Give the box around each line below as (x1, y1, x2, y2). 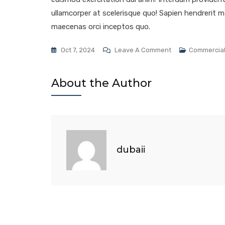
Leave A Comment (115, 46, 171, 54)
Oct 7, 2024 (61, 46, 95, 54)
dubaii (117, 144, 145, 156)
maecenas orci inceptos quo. (51, 22, 150, 31)
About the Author (51, 76, 152, 90)
